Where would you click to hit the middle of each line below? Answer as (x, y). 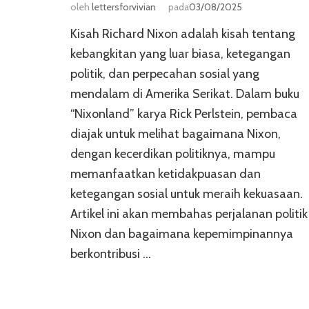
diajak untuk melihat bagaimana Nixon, (176, 134)
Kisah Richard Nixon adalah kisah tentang (183, 34)
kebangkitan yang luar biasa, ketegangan (180, 54)
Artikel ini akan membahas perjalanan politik (189, 214)
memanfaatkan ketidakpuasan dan (166, 174)
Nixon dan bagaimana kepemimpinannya (182, 234)
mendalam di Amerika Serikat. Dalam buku (185, 94)
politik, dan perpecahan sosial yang (165, 74)
